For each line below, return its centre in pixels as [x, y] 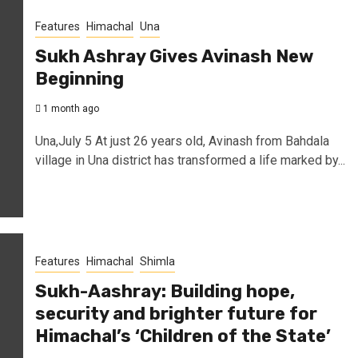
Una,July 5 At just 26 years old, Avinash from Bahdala [182, 141]
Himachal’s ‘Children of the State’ [183, 336]
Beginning [79, 78]
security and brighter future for [176, 313]
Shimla [157, 261]
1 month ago [70, 108]
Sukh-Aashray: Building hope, [165, 291]
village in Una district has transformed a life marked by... [190, 160]
